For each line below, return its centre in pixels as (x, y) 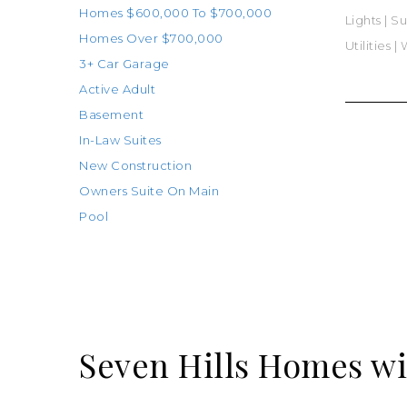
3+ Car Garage (124, 64)
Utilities (367, 45)
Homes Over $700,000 (151, 38)
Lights (363, 20)
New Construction (135, 165)
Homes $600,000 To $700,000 (175, 13)
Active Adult (117, 89)
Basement (111, 114)
